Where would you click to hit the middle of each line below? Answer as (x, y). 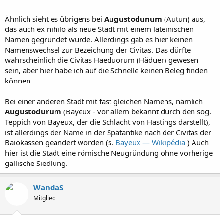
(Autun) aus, (185, 18)
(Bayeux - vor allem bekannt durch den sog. (137, 111)
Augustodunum (134, 18)
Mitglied (44, 198)
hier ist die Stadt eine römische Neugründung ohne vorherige (109, 152)
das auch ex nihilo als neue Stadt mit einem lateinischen (99, 29)
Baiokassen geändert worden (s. (60, 142)
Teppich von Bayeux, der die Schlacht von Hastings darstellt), (108, 122)
